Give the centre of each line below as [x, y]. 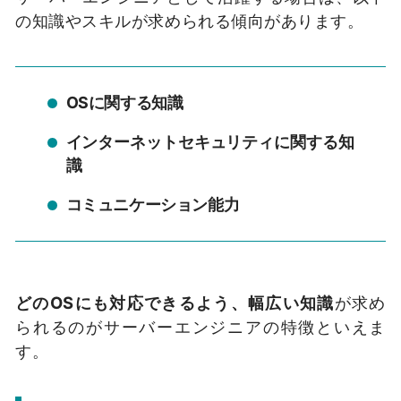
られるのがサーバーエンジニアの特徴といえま [200, 327]
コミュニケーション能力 [153, 204]
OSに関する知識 [124, 103]
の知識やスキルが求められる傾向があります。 [190, 21]
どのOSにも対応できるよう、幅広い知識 [175, 303]
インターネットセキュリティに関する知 [210, 142]
